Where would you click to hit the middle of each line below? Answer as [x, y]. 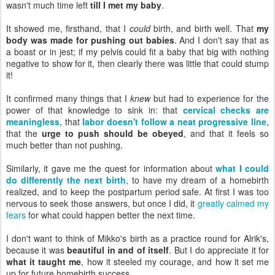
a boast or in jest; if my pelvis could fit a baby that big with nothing [137, 51]
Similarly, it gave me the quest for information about [111, 168]
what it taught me [44, 261]
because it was [37, 250]
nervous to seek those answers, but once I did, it [102, 203]
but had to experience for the [210, 98]
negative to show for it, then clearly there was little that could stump [137, 63]
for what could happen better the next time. [110, 215]
